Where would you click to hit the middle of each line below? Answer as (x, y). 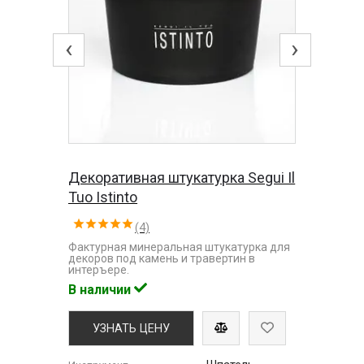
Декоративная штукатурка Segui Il (182, 177)
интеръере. (99, 269)
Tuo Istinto (103, 197)
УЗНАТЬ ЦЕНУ (131, 328)
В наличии (102, 289)
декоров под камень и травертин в (162, 258)
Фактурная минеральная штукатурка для (180, 247)
